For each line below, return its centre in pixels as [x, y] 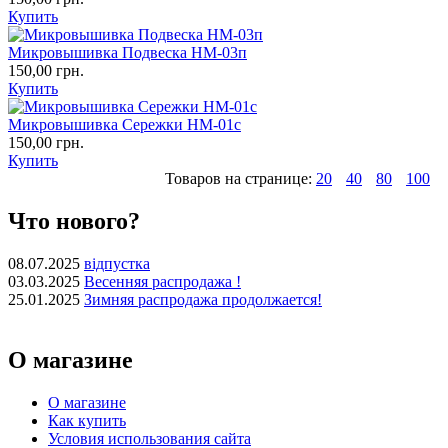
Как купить [87, 420]
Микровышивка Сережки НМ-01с [124, 124]
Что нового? [74, 220]
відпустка [117, 263]
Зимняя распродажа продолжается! [203, 299]
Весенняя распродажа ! [162, 281]
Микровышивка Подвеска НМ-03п [127, 52]
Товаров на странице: [238, 178]
